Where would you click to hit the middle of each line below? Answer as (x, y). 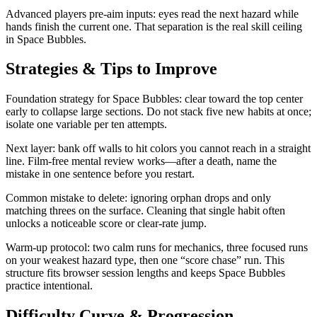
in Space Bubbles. (46, 39)
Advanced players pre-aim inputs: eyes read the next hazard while (152, 13)
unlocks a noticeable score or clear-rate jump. (106, 224)
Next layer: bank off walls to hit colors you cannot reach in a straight (158, 149)
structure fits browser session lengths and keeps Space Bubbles (145, 273)
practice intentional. (49, 286)
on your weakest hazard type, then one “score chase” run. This (145, 260)
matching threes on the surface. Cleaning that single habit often (145, 211)
